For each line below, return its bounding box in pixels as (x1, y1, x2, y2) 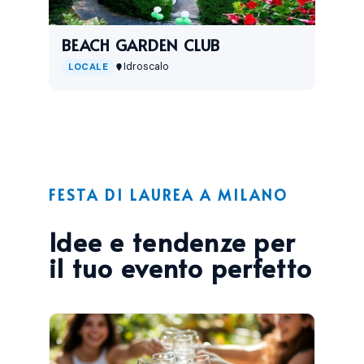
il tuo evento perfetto (49, 249, 313, 285)
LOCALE (68, 61, 109, 72)
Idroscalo (123, 60, 170, 73)
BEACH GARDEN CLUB (62, 34, 221, 55)
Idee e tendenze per (49, 223, 296, 259)
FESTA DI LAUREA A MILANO (49, 184, 288, 205)
